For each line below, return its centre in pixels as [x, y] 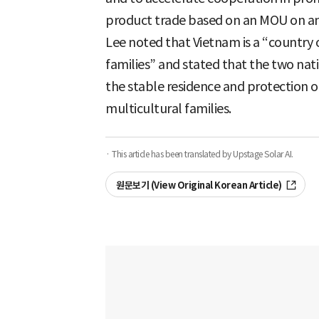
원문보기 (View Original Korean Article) [199, 185]
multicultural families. [168, 108]
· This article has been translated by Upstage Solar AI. [199, 154]
